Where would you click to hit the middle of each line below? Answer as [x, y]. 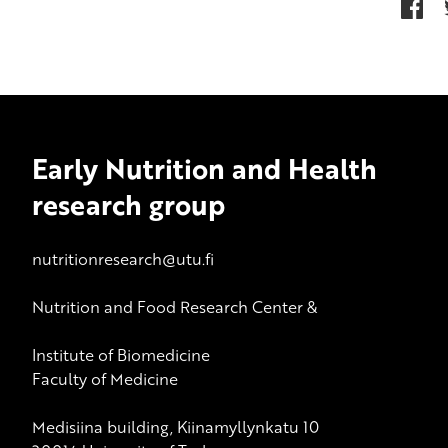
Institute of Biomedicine [120, 354]
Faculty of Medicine [104, 378]
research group [128, 204]
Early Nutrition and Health [204, 168]
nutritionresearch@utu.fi [122, 258]
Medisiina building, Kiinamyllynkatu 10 [175, 426]
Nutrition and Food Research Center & [174, 306]
